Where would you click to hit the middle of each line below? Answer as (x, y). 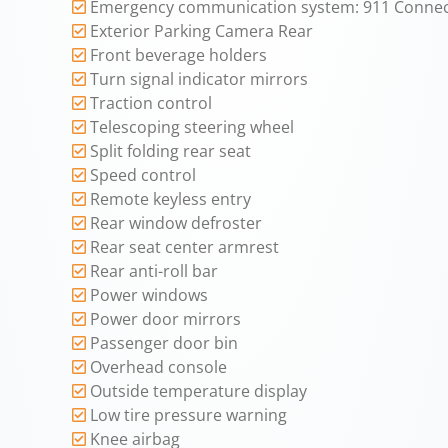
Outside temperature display (199, 391)
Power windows (149, 295)
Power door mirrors (166, 319)
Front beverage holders (179, 55)
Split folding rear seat (171, 151)
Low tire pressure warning (189, 415)
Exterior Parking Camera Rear (202, 31)
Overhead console (159, 367)
